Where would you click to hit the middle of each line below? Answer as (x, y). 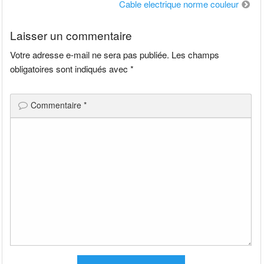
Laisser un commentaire (71, 35)
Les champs (196, 55)
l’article (26, 19)
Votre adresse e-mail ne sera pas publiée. (90, 55)
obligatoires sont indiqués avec (70, 69)
